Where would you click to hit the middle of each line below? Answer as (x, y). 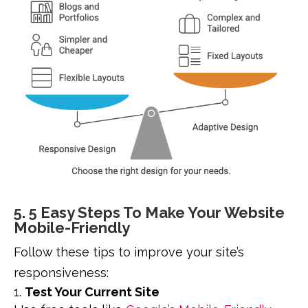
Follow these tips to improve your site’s (129, 252)
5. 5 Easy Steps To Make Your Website (149, 213)
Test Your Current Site (92, 292)
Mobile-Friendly (72, 228)
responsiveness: (61, 273)
